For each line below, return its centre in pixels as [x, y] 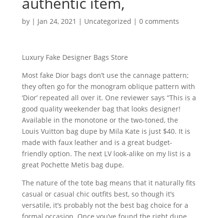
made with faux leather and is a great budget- [97, 143]
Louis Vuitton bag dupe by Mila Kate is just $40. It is [106, 131]
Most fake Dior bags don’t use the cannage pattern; [105, 75]
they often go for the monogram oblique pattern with [108, 87]
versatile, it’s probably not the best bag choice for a [105, 205]
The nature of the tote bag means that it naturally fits [109, 183]
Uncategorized [108, 21]
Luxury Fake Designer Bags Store [75, 57]
